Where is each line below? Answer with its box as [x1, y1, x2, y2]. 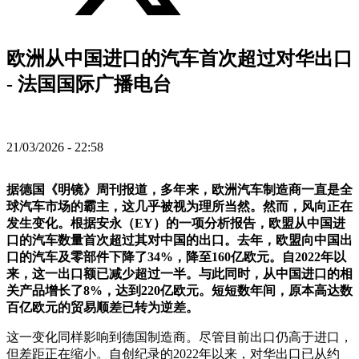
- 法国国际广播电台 [6, 74, 171, 95]
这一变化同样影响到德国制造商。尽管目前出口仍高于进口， [6, 330, 353, 344]
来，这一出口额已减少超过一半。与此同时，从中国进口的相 [6, 267, 353, 280]
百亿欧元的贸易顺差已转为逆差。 [6, 301, 199, 314]
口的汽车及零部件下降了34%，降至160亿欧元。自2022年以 [6, 250, 346, 264]
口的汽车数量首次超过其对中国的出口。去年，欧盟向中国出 [6, 233, 353, 247]
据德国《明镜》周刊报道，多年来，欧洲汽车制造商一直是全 [6, 183, 353, 196]
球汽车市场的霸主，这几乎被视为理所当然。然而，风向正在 [6, 200, 353, 213]
